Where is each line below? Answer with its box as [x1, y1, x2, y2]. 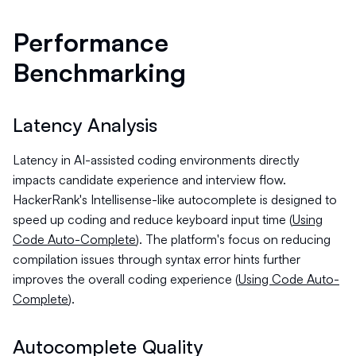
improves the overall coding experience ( [13, 271, 238, 287]
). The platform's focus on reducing [136, 231, 331, 247]
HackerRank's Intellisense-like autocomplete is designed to [13, 192, 337, 207]
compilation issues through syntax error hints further [13, 251, 300, 267]
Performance [13, 26, 168, 58]
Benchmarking [13, 56, 186, 88]
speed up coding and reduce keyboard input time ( [13, 211, 292, 227]
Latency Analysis [13, 113, 157, 137]
